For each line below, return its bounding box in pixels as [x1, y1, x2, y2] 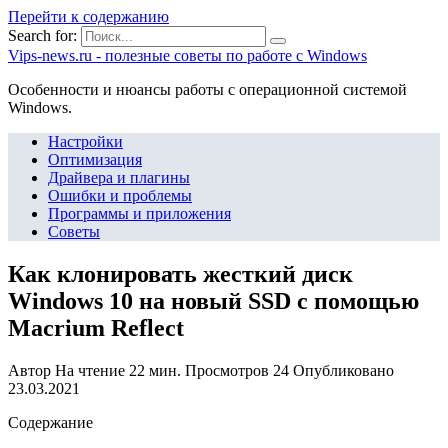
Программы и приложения [48, 205, 231, 222]
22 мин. [125, 361, 181, 379]
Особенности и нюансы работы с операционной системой [8, 81, 407, 98]
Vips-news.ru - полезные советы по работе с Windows [8, 47, 367, 64]
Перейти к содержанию [8, 8, 169, 25]
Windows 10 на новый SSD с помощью [8, 287, 419, 314]
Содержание [8, 413, 93, 431]
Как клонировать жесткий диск [8, 260, 353, 287]
